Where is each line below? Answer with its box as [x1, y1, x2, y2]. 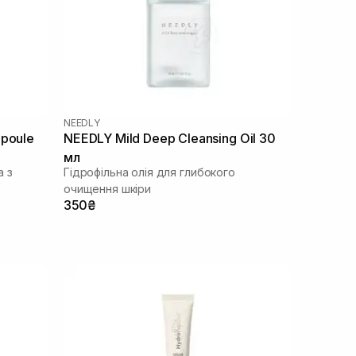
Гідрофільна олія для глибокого [64, 164, 235, 179]
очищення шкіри [64, 181, 152, 195]
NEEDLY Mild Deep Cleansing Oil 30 [64, 130, 276, 146]
